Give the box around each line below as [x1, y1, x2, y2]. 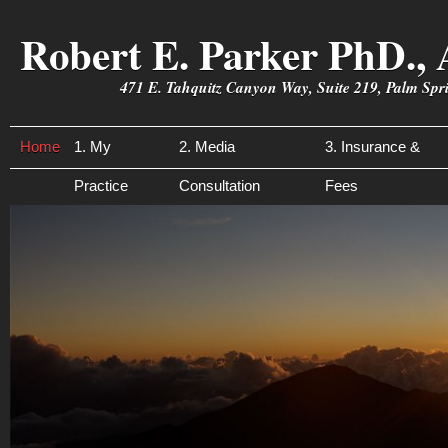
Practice [74, 177, 128, 194]
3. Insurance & [325, 138, 420, 155]
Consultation [179, 177, 260, 194]
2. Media [179, 138, 235, 155]
